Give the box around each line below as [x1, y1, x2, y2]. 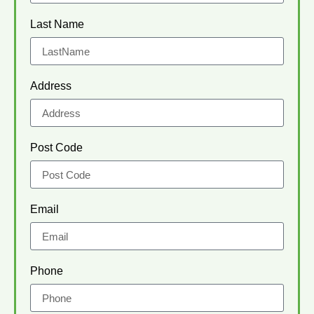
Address [30, 80, 71, 93]
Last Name [30, 18, 84, 31]
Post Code [30, 142, 83, 154]
